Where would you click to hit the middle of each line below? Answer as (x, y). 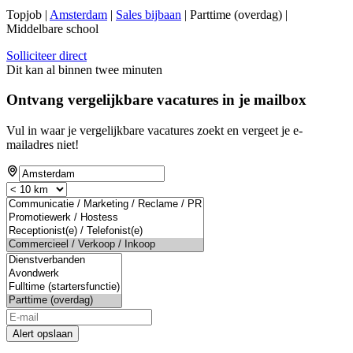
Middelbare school (52, 28)
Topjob (24, 14)
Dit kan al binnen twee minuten (84, 69)
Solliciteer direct (46, 55)
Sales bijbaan (149, 14)
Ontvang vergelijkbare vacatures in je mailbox (156, 100)
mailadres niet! (43, 145)
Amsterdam (78, 14)
